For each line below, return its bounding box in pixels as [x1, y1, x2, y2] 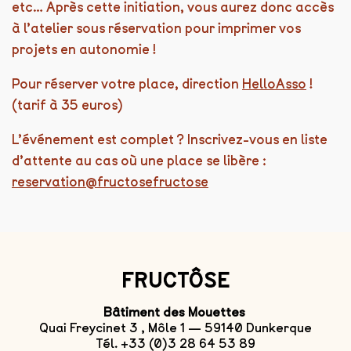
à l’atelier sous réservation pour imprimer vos [12, 20, 301, 37]
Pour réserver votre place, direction [12, 76, 242, 92]
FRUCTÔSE [121, 269, 230, 293]
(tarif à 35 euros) [12, 97, 123, 114]
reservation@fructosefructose [12, 174, 208, 190]
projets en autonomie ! [12, 42, 156, 58]
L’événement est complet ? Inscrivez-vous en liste [12, 132, 327, 148]
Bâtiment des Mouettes [103, 305, 248, 320]
